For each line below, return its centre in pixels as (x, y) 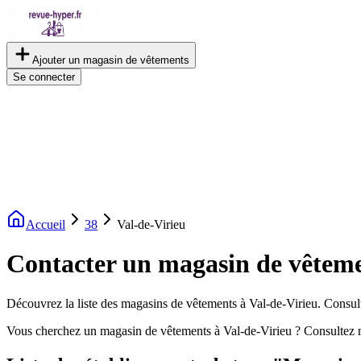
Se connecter (44, 77)
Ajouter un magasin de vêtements (111, 60)
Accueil (46, 224)
